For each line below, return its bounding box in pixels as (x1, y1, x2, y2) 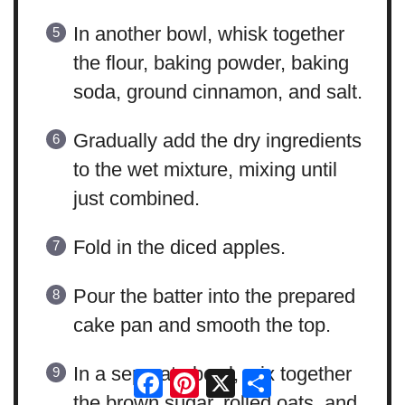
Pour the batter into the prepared (72, 285, 355, 308)
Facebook (163, 364, 249, 387)
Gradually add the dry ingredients (72, 129, 362, 153)
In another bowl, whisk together (72, 23, 344, 46)
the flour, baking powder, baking (72, 52, 349, 75)
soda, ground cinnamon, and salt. (72, 80, 363, 104)
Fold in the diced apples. (72, 236, 286, 259)
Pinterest (199, 364, 277, 387)
